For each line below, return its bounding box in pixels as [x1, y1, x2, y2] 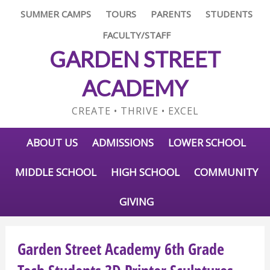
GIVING [119, 195, 154, 209]
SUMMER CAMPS [20, 8, 91, 20]
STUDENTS [205, 8, 253, 20]
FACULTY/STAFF [102, 29, 171, 41]
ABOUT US [27, 136, 78, 149]
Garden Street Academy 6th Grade [17, 238, 224, 260]
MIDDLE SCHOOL [14, 165, 96, 179]
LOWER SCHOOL [168, 136, 246, 149]
